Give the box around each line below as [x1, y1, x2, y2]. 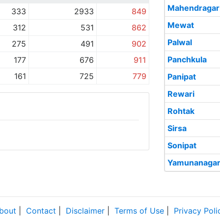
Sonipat [167, 140, 196, 150]
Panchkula [167, 55, 207, 64]
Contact [26, 206, 56, 216]
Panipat [167, 72, 196, 82]
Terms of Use [114, 206, 164, 216]
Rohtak [167, 106, 194, 116]
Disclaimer [66, 206, 105, 216]
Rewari [167, 89, 194, 99]
